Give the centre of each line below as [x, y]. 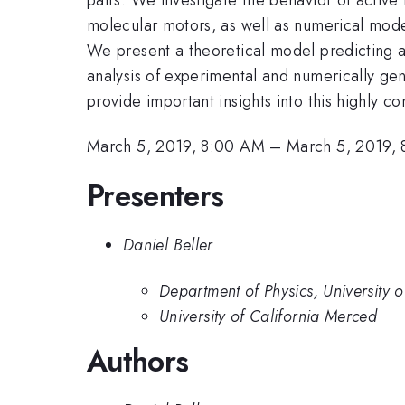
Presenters [155, 195]
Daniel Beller [168, 245]
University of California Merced [268, 316]
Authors [138, 361]
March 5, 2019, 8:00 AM [176, 147]
